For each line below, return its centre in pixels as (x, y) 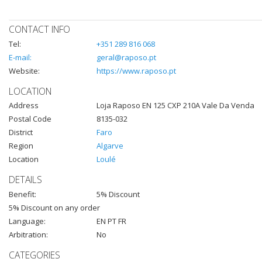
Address (24, 106)
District (21, 132)
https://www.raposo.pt (136, 70)
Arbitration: (28, 234)
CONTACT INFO (39, 29)
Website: (24, 70)
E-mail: (20, 57)
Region (21, 146)
